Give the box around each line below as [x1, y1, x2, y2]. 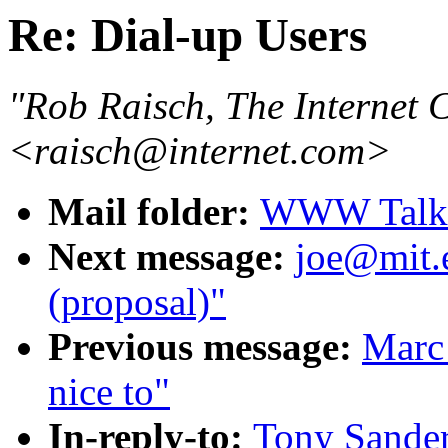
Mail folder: [48, 190, 260, 234]
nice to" [48, 370, 170, 414]
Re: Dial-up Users [8, 9, 367, 61]
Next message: [48, 235, 295, 279]
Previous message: [48, 325, 362, 369]
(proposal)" [48, 280, 226, 324]
